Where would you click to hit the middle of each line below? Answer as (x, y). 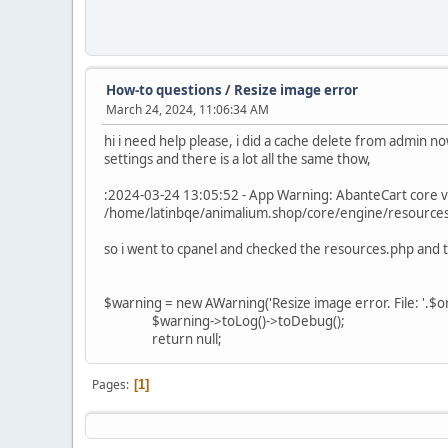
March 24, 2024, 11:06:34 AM (187, 109)
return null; (163, 339)
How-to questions (164, 90)
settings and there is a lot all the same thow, (237, 159)
